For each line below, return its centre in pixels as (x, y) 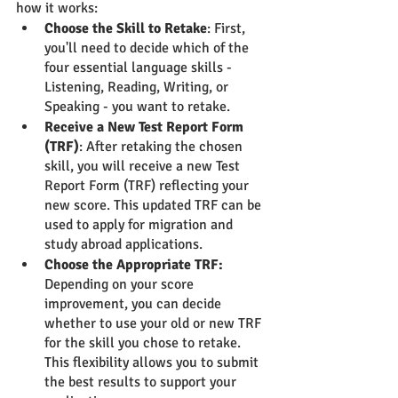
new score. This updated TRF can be (155, 206)
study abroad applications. (123, 245)
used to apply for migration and (140, 225)
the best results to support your (142, 382)
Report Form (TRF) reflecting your (148, 186)
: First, (228, 29)
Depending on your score (121, 285)
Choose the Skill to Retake (126, 29)
